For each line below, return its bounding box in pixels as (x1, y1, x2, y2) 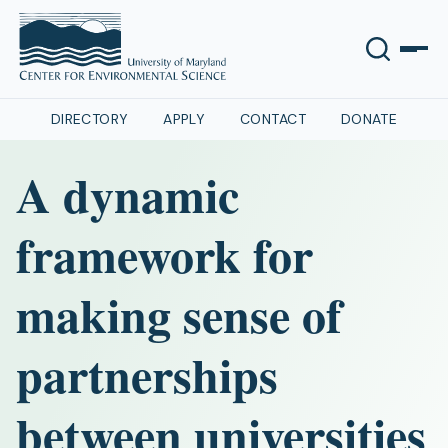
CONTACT (240, 110, 306, 128)
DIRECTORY (50, 110, 129, 128)
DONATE (340, 110, 398, 128)
